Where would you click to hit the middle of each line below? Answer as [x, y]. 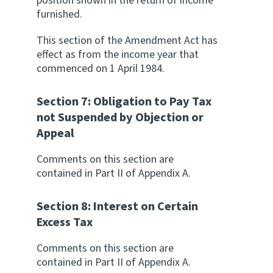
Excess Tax [65, 222]
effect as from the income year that [118, 55]
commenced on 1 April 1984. [101, 69]
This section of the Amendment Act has [127, 41]
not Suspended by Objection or [120, 118]
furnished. [59, 14]
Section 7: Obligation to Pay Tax [124, 102]
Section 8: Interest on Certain [117, 207]
